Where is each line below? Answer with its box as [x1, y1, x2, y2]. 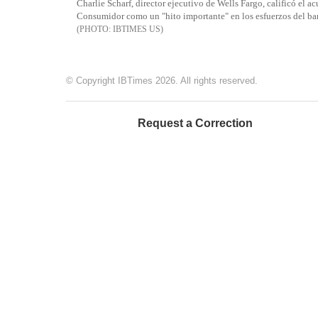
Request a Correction [138, 117, 253, 130]
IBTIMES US [113, 24, 160, 35]
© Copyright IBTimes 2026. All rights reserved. [66, 75, 258, 87]
